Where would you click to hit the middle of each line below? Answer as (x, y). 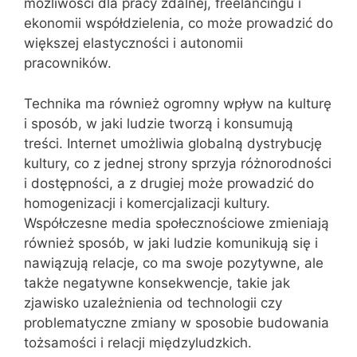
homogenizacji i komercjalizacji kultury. (147, 203)
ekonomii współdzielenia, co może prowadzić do (178, 23)
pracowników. (68, 63)
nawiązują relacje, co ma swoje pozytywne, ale (174, 263)
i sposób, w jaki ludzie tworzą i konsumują (159, 123)
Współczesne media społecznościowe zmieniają (177, 223)
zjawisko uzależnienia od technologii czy (153, 302)
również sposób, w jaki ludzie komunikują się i (171, 243)
